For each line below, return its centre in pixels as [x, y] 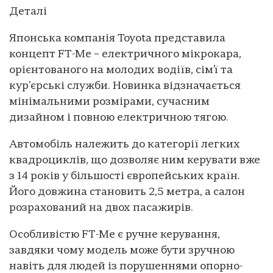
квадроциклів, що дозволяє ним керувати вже [135, 160]
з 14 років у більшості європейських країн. [125, 176]
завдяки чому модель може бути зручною [122, 250]
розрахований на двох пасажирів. [101, 208]
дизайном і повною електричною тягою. [119, 118]
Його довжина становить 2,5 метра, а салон [127, 192]
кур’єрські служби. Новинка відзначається [125, 86]
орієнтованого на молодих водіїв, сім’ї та [121, 70]
